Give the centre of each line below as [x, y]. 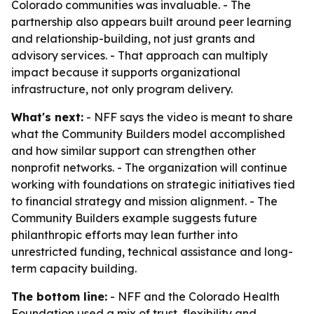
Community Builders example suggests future [134, 218]
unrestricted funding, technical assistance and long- [152, 252]
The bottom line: [59, 296]
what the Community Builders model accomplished [148, 134]
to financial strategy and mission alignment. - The [144, 201]
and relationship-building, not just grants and [133, 39]
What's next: [47, 117]
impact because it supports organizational [126, 72]
